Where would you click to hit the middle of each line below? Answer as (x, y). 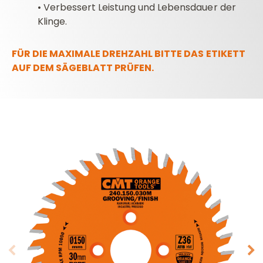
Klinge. (53, 21)
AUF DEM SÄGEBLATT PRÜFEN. (83, 68)
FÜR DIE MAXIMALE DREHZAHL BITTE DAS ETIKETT (129, 53)
